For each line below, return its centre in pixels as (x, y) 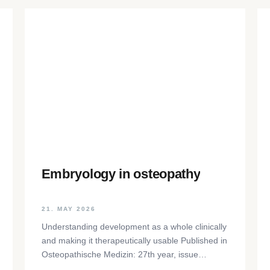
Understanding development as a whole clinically (134, 227)
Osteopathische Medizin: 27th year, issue (120, 255)
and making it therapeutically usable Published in (134, 241)
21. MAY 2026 (68, 209)
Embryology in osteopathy (121, 174)
